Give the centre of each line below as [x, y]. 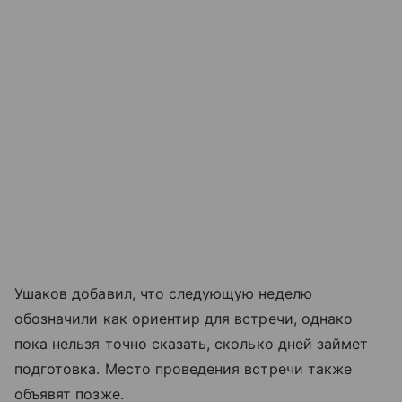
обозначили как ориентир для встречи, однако [184, 318]
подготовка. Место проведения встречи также [184, 368]
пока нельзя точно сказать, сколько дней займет [192, 343]
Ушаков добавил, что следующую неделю [163, 293]
